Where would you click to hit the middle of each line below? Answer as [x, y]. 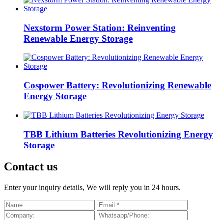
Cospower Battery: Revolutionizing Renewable [117, 85]
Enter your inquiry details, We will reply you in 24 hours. [92, 188]
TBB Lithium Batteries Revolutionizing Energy [118, 134]
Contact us [31, 167]
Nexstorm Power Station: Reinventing [100, 27]
